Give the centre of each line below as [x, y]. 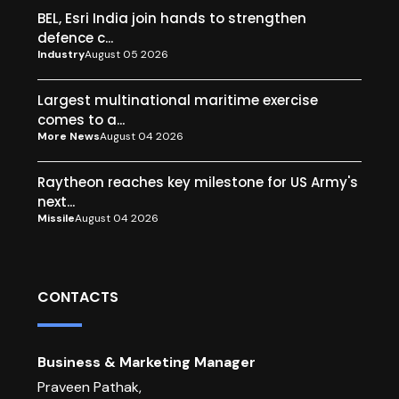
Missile [56, 219]
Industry [61, 55]
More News [69, 137]
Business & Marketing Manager [147, 362]
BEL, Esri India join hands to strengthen [172, 18]
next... [56, 201]
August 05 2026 [126, 55]
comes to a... [81, 119]
